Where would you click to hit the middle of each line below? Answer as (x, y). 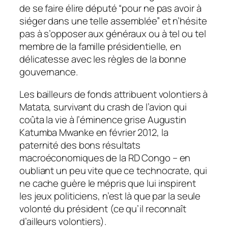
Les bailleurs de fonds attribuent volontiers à (114, 94)
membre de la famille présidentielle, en (101, 47)
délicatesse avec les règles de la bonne (103, 59)
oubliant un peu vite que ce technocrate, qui (113, 170)
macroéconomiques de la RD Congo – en (105, 158)
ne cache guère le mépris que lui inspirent (108, 183)
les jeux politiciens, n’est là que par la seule (110, 196)
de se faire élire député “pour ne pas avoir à (110, 8)
